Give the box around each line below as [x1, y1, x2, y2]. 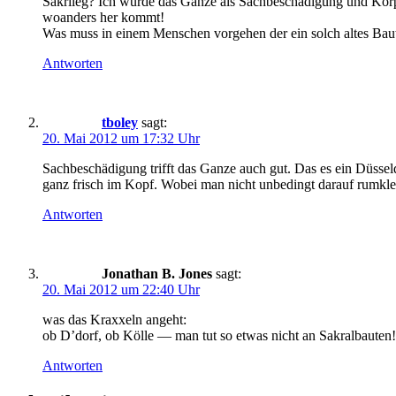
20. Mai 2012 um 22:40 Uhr [42, 282, 200, 298]
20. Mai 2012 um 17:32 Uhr [42, 131, 200, 147]
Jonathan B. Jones [102, 266, 212, 282]
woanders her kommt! [42, 10, 164, 26]
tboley [102, 115, 138, 131]
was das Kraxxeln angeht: [42, 312, 187, 328]
